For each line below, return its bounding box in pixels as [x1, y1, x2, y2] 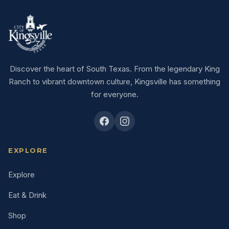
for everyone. [90, 89, 139, 99]
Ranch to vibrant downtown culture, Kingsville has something [9, 76, 220, 86]
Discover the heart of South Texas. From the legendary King [9, 63, 220, 74]
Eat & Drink [8, 190, 47, 200]
